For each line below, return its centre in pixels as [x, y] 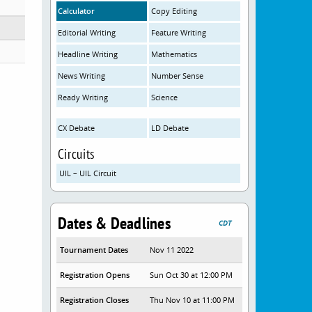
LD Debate [170, 128]
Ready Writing [83, 97]
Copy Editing [174, 11]
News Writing [82, 76]
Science [165, 97]
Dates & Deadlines [114, 223]
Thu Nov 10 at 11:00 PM [193, 300]
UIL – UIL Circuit [87, 173]
